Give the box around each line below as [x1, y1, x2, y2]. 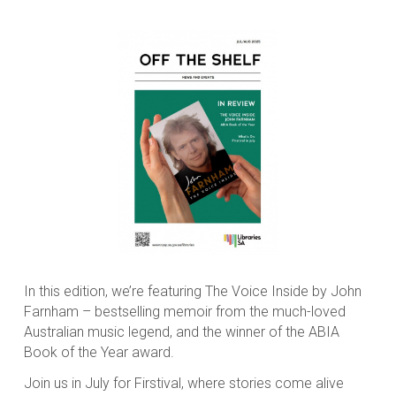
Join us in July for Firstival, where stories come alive [23, 374, 344, 392]
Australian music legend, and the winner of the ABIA [23, 323, 339, 340]
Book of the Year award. [23, 343, 174, 361]
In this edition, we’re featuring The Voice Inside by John [23, 282, 362, 300]
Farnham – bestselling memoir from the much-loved [23, 302, 346, 320]
